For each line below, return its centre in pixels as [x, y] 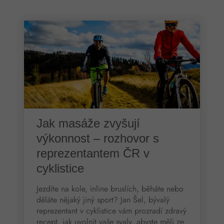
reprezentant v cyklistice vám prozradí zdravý [111, 210]
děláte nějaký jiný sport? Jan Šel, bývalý [103, 199]
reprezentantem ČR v [93, 153]
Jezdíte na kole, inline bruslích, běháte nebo [110, 188]
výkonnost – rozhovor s [97, 138]
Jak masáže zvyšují [88, 123]
